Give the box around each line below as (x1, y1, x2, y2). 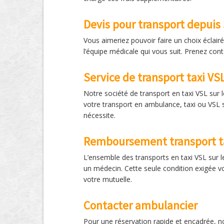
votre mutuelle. (83, 174, 132, 184)
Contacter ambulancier (83, 198, 197, 212)
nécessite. (83, 110, 115, 120)
